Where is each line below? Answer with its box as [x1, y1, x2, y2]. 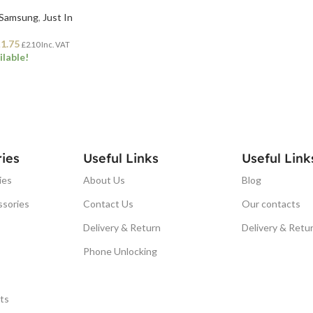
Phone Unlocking [83, 245, 158, 257]
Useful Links [83, 150, 159, 166]
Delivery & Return [83, 221, 161, 233]
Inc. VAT [40, 39, 70, 49]
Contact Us [83, 197, 134, 210]
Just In [43, 10, 73, 23]
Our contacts [241, 197, 300, 210]
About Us [83, 173, 126, 186]
